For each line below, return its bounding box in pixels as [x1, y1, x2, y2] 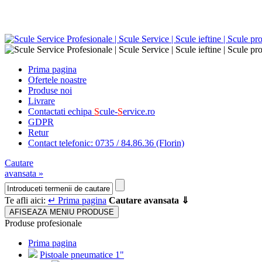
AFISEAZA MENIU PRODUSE [9, 208, 114, 216]
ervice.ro [123, 106, 155, 116]
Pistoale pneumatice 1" [40, 250, 124, 260]
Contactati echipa [28, 106, 94, 116]
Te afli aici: [5, 195, 48, 205]
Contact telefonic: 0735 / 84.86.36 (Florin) [28, 138, 184, 148]
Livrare [28, 96, 55, 106]
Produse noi [28, 85, 72, 95]
